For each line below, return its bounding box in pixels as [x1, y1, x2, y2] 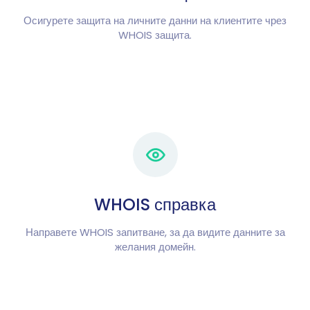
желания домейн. [114, 239, 196, 254]
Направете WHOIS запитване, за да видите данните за [25, 224, 285, 239]
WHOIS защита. [118, 27, 192, 42]
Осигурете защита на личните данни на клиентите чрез [24, 12, 286, 28]
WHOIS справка [94, 192, 216, 216]
